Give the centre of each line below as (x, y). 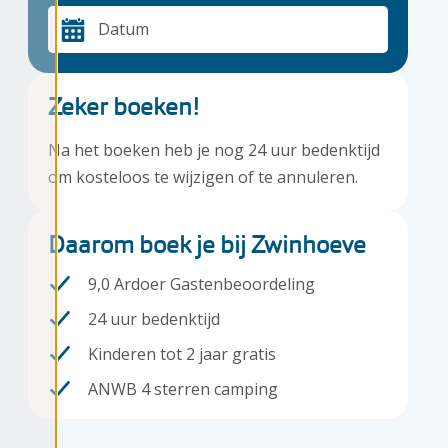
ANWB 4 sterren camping (183, 388)
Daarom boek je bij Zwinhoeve (207, 244)
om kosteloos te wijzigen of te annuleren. (203, 176)
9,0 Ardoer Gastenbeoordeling (201, 283)
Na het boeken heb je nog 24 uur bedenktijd (214, 149)
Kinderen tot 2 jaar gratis (182, 353)
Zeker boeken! (123, 106)
